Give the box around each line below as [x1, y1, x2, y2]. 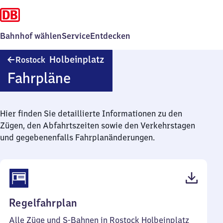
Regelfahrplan [9, 196, 78, 210]
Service [62, 31, 90, 41]
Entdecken [90, 31, 130, 41]
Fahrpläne [7, 69, 71, 87]
